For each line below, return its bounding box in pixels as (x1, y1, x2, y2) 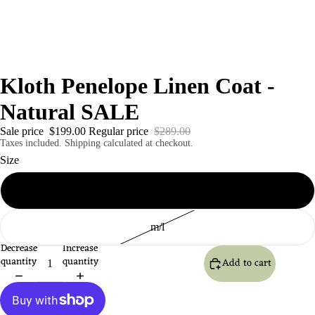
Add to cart (222, 255, 271, 273)
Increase (63, 240, 98, 258)
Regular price (89, 125, 151, 137)
